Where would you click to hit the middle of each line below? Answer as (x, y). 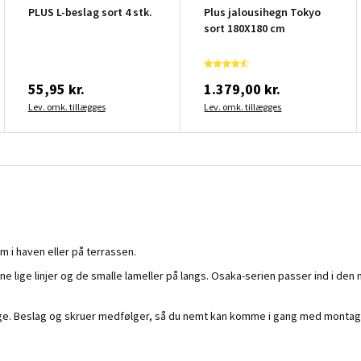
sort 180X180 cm (245, 28)
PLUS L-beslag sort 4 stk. (90, 12)
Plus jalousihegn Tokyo (263, 12)
